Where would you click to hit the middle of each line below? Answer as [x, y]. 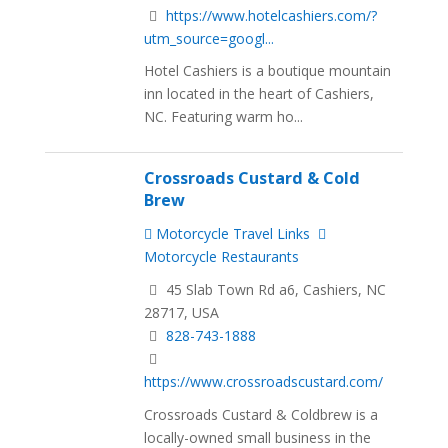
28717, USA [182, 313]
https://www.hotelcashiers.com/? [272, 15]
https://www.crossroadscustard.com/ [264, 382]
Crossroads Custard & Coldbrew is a [261, 414]
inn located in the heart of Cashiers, [259, 94]
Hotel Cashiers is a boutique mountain [268, 71]
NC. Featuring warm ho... [224, 117]
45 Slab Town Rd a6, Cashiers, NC [274, 290]
